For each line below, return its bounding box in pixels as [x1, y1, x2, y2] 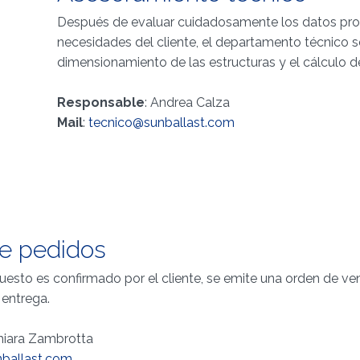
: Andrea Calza [144, 95, 230, 110]
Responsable [56, 95, 145, 110]
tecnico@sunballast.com [88, 115, 235, 130]
